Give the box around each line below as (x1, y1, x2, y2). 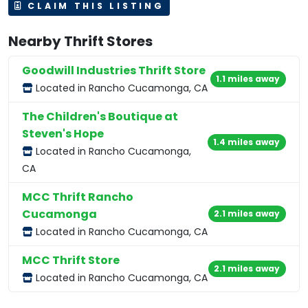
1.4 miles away (213, 135, 280, 148)
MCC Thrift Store (22, 252, 120, 268)
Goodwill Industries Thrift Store (22, 62, 206, 78)
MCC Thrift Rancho (22, 188, 134, 205)
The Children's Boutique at (22, 108, 179, 124)
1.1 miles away (216, 72, 280, 85)
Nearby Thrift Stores (8, 31, 153, 51)
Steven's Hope (22, 125, 104, 142)
